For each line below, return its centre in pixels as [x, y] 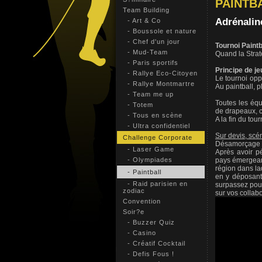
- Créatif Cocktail [154, 243]
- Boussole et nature [159, 31]
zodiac [134, 191]
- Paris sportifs [150, 63]
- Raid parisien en [155, 184]
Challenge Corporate [157, 137]
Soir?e [133, 212]
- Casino [139, 233]
